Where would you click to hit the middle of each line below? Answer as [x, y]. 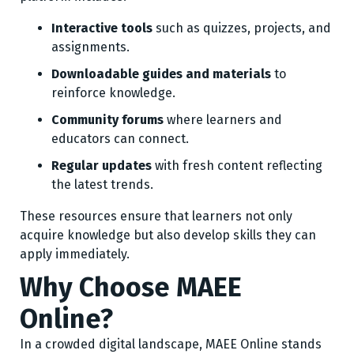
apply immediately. [75, 254]
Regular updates [102, 166]
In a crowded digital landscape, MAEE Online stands [171, 344]
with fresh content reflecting [237, 166]
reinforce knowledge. [113, 93]
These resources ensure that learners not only [156, 216]
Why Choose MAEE [131, 287]
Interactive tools [102, 28]
